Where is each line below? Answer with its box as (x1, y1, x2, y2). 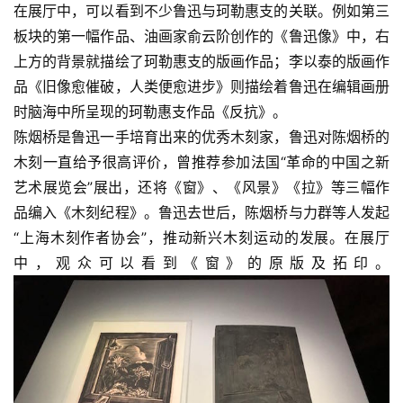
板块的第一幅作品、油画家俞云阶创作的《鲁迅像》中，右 (13, 26, 390, 45)
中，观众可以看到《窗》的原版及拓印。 (13, 253, 390, 272)
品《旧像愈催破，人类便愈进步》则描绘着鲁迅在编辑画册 (13, 76, 390, 95)
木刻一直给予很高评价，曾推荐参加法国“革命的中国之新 (13, 152, 390, 171)
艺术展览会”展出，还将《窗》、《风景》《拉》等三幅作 (13, 177, 390, 196)
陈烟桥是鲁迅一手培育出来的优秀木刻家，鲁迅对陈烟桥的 (13, 127, 390, 146)
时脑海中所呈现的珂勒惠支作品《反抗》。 (13, 102, 287, 121)
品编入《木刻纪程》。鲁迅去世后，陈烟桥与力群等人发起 (13, 202, 390, 221)
